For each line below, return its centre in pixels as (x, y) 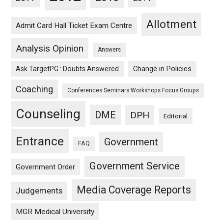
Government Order (46, 167)
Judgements (39, 191)
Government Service (135, 166)
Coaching (35, 89)
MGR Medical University (55, 212)
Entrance (40, 141)
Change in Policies (163, 69)
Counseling (48, 114)
